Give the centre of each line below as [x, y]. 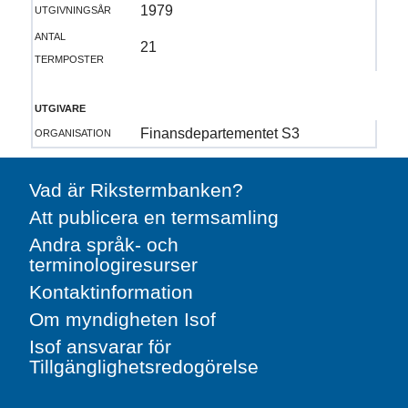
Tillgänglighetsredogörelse [144, 367]
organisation [72, 131]
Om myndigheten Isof [122, 320]
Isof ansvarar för [100, 347]
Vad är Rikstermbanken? [136, 190]
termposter [69, 57]
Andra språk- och [104, 245]
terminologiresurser [113, 265]
